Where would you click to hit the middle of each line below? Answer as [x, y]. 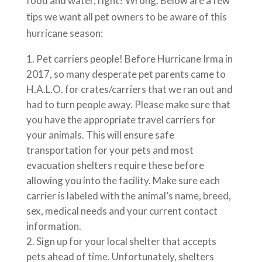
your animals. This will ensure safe [100, 135]
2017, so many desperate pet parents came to [126, 74]
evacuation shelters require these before [115, 166]
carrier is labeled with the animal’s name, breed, [128, 196]
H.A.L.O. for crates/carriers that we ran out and [129, 89]
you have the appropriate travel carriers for [121, 120]
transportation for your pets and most [110, 150]
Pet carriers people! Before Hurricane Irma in [134, 59]
